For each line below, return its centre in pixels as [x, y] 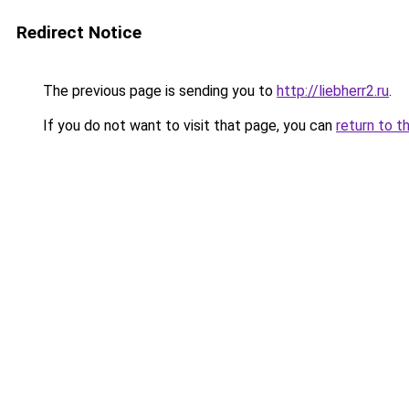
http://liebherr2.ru [333, 91]
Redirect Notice [79, 32]
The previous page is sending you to [158, 91]
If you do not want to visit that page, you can [188, 126]
